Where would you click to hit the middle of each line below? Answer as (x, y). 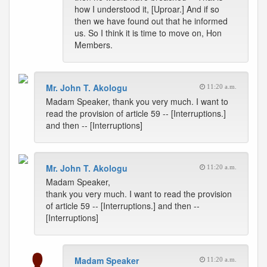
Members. (94, 45)
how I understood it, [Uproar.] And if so (147, 9)
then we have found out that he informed (151, 21)
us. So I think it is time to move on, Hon (148, 33)
